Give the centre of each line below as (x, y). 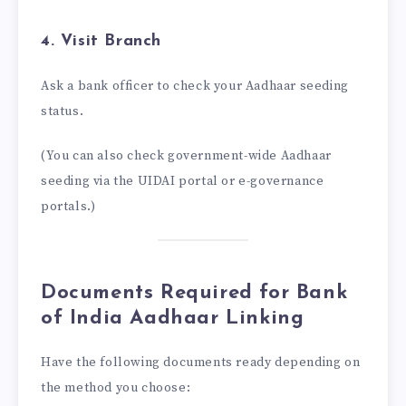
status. (63, 112)
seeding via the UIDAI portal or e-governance (183, 182)
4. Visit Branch (101, 41)
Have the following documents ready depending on (201, 362)
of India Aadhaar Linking (173, 318)
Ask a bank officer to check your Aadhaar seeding (195, 87)
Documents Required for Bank (194, 293)
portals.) (68, 207)
